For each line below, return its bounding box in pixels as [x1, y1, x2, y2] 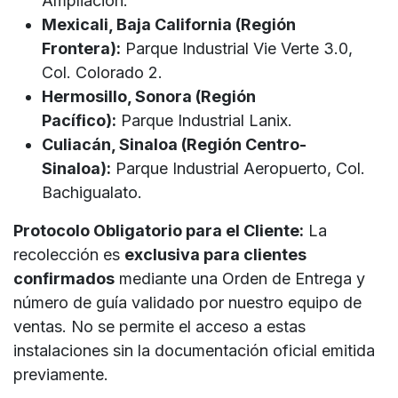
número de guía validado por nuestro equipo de [13, 292, 362, 312]
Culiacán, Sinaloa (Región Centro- [42, 134, 306, 154]
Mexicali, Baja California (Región [42, 14, 296, 34]
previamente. [13, 364, 108, 384]
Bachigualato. [42, 182, 142, 202]
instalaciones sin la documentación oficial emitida [13, 340, 375, 360]
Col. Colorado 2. [42, 62, 163, 82]
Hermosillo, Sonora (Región [42, 86, 256, 106]
